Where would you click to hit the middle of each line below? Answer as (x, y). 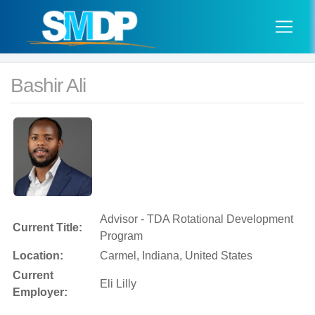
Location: (38, 256)
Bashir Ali (48, 85)
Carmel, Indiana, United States (176, 256)
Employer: (40, 292)
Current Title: (47, 227)
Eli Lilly (118, 284)
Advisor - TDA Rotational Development (197, 219)
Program (121, 236)
